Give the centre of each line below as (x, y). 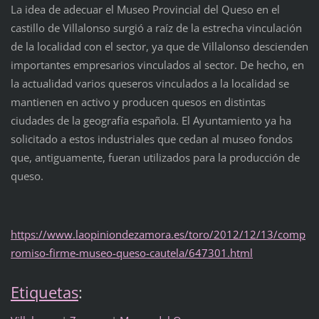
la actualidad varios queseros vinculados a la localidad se (150, 84)
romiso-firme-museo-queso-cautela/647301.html (131, 253)
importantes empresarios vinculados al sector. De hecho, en (157, 65)
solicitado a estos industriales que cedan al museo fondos (151, 139)
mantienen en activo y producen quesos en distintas (138, 102)
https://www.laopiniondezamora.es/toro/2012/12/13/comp (158, 235)
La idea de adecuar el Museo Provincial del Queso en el (145, 10)
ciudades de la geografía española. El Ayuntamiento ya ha (151, 121)
